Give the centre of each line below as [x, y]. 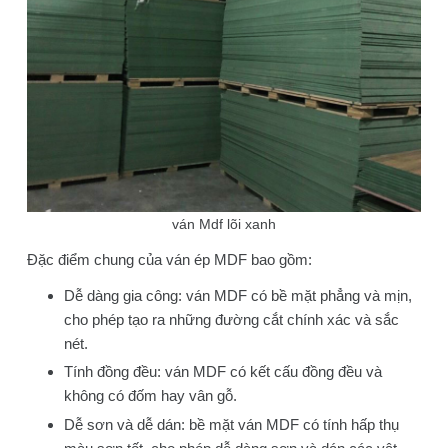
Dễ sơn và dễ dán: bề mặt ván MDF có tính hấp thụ [232, 424]
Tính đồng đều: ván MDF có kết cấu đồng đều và [223, 372]
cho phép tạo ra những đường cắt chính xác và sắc [232, 319]
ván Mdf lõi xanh [223, 223]
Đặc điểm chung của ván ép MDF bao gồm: [169, 259]
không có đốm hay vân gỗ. [151, 396]
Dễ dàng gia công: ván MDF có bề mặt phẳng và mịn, [238, 295]
